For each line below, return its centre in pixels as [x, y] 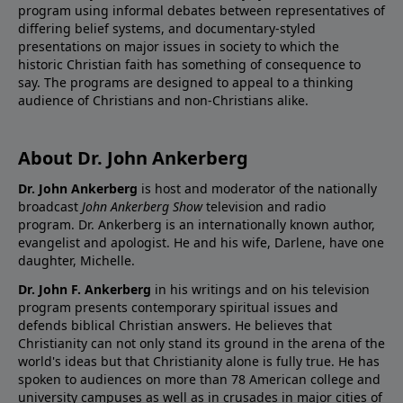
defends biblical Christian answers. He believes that [175, 325]
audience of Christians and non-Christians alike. [163, 100]
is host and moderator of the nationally [257, 188]
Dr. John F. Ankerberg [85, 289]
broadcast [50, 206]
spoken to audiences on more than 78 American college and [199, 379]
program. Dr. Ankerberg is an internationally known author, [197, 224]
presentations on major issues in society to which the [179, 46]
